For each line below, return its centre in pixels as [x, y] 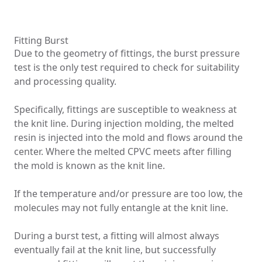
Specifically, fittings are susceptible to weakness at [125, 110]
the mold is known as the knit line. [89, 166]
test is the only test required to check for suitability [127, 68]
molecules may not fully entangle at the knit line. [121, 208]
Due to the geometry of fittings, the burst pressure [127, 54]
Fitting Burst [41, 41]
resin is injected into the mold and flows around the [128, 138]
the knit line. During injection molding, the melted [124, 124]
